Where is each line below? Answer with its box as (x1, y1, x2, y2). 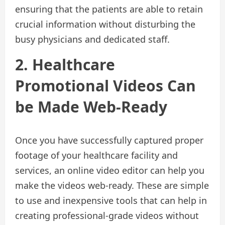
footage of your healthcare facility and (15, 149, 178, 162)
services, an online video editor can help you (15, 164, 204, 177)
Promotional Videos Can (15, 75, 196, 96)
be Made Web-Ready (15, 96, 167, 118)
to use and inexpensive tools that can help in (15, 194, 207, 207)
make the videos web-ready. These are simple (15, 179, 209, 192)
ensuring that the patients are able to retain (15, 3, 203, 16)
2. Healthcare (15, 54, 115, 75)
